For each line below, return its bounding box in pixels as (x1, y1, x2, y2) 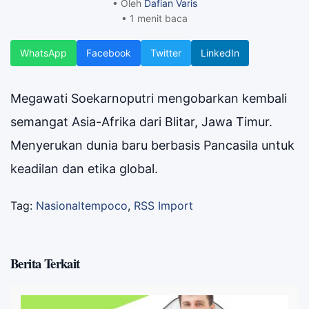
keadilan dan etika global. (10, 161, 158, 176)
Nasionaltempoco (36, 198, 128, 212)
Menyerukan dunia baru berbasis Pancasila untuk (10, 137, 295, 152)
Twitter (150, 46, 181, 59)
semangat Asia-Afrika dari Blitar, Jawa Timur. (10, 114, 272, 129)
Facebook (86, 46, 131, 59)
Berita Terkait (10, 253, 80, 272)
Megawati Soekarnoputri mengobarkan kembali (10, 90, 287, 106)
